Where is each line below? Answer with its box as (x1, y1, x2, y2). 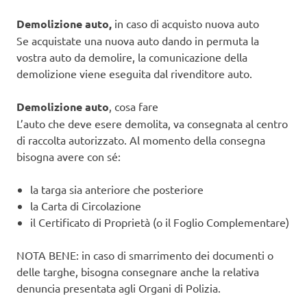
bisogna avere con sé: (16, 149, 121, 163)
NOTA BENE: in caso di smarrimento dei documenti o (16, 247, 273, 262)
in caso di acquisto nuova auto (112, 16, 259, 30)
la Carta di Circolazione (30, 198, 141, 212)
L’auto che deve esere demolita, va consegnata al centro (16, 116, 288, 130)
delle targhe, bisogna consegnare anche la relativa (16, 264, 259, 278)
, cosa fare (109, 99, 158, 113)
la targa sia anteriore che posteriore (30, 182, 204, 196)
